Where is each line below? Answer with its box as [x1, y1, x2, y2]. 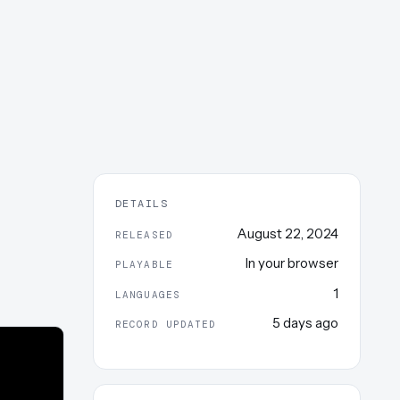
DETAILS [115, 196, 169, 211]
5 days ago [272, 314, 338, 332]
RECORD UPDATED [115, 318, 217, 331]
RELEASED [115, 228, 173, 241]
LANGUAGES [115, 287, 180, 301]
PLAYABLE [115, 258, 173, 271]
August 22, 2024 [237, 224, 338, 242]
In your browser [246, 254, 338, 272]
